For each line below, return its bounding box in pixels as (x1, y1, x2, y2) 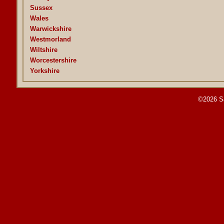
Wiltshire (29, 45, 57, 53)
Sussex (29, 3, 52, 11)
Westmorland (29, 35, 71, 43)
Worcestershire (29, 56, 76, 64)
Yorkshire (29, 66, 59, 74)
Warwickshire (29, 24, 71, 32)
